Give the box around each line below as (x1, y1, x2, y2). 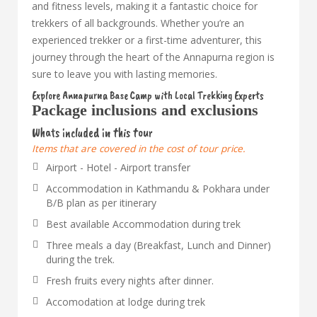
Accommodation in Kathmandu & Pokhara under (46, 182, 270, 195)
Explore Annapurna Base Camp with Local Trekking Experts (32, 88, 264, 103)
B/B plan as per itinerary (46, 196, 156, 209)
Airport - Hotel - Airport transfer (46, 161, 190, 174)
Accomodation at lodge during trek (46, 295, 205, 309)
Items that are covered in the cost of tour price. (32, 142, 246, 155)
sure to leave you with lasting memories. (32, 67, 217, 81)
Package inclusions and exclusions (32, 101, 258, 119)
